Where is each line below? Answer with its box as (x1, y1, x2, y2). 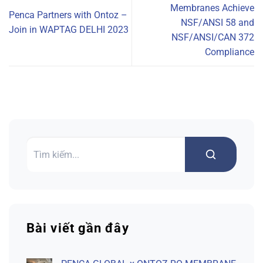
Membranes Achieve (170, 2, 254, 14)
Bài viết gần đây (26, 221, 129, 236)
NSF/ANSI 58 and (181, 16, 254, 28)
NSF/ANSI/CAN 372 (171, 31, 254, 43)
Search (26, 173, 52, 184)
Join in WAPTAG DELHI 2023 (9, 24, 129, 36)
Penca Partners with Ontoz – (9, 9, 127, 21)
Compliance (205, 46, 254, 58)
